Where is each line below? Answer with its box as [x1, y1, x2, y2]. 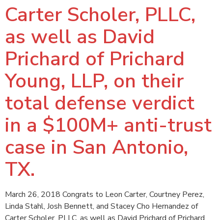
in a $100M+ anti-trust [5, 112, 212, 138]
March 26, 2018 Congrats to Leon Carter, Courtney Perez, [5, 189, 204, 200]
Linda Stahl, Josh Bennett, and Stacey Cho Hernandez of [5, 201, 198, 212]
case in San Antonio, [5, 134, 188, 161]
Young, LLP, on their [5, 68, 184, 94]
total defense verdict [5, 90, 194, 116]
